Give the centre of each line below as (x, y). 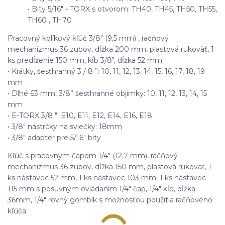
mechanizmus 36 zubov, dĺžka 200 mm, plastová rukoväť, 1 (111, 49)
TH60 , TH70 (50, 20)
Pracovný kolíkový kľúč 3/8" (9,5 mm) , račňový (88, 38)
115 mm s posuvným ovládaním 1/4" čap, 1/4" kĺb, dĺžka (101, 189)
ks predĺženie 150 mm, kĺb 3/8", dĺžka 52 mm (85, 60)
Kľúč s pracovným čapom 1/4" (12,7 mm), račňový (93, 155)
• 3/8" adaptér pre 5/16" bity (54, 137)
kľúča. (18, 211)
